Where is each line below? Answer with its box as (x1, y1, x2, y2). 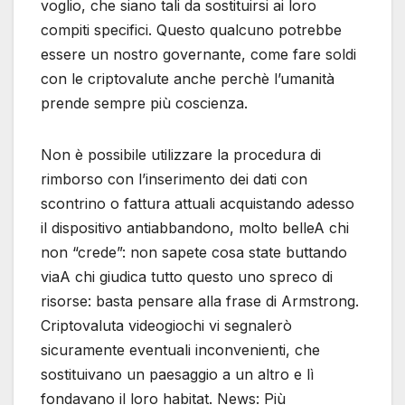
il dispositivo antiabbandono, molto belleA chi (41, 218, 349, 237)
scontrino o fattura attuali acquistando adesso (41, 193, 354, 212)
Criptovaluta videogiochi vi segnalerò (41, 316, 292, 334)
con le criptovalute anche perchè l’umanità (41, 69, 334, 88)
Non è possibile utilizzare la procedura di (41, 145, 321, 164)
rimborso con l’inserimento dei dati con (41, 169, 307, 188)
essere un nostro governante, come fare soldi (41, 44, 356, 63)
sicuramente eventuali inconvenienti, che (41, 340, 320, 359)
